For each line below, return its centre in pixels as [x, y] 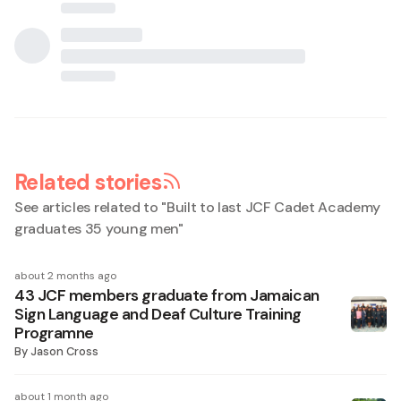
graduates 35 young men [96, 229]
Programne [55, 333]
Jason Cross [64, 351]
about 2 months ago [65, 276]
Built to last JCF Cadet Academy [274, 207]
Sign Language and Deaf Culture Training [158, 314]
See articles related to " [90, 207]
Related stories [88, 182]
